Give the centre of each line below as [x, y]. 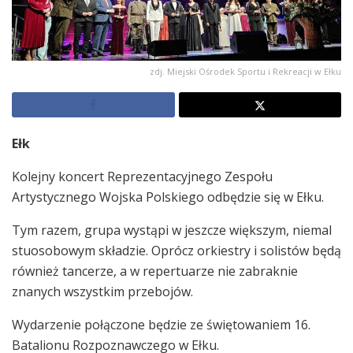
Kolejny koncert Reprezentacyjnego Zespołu [142, 176]
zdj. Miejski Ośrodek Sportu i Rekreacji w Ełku [245, 71]
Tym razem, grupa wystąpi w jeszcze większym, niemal [172, 230]
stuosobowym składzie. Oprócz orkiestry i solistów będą [176, 250]
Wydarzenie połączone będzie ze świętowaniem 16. [161, 324]
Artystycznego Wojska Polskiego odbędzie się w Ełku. [168, 197]
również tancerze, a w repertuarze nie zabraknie [155, 271]
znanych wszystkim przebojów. [102, 291]
